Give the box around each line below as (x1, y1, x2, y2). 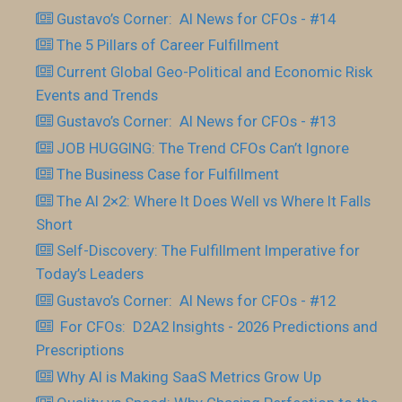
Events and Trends (36, 85, 158, 104)
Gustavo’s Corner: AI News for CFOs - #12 (57, 291, 336, 310)
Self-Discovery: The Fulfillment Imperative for (57, 241, 361, 260)
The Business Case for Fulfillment (57, 165, 280, 184)
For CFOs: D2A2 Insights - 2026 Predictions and (57, 318, 379, 336)
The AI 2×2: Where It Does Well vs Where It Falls (57, 191, 371, 210)
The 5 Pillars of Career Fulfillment (57, 36, 280, 55)
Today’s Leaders (36, 265, 144, 284)
